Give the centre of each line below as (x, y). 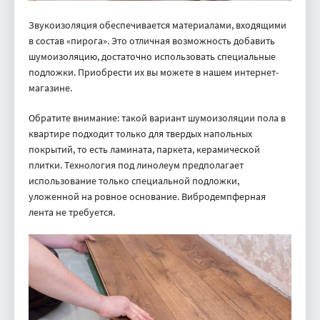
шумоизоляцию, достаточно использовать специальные (152, 57)
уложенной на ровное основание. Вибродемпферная (147, 197)
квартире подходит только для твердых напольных (140, 134)
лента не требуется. (72, 212)
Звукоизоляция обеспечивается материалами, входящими (157, 25)
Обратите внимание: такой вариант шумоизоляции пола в (157, 118)
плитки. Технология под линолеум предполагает (136, 165)
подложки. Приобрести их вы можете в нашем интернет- (154, 72)
